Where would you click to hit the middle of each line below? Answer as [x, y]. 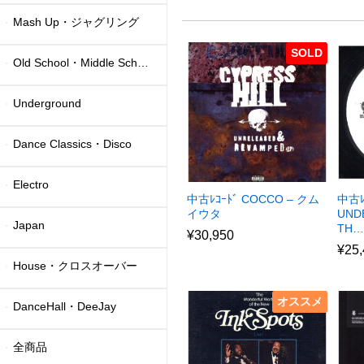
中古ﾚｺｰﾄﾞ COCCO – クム [253, 199]
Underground [48, 103]
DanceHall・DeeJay [65, 306]
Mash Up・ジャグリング [76, 22]
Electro [31, 184]
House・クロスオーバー [76, 265]
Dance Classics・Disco [73, 143]
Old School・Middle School [76, 62]
